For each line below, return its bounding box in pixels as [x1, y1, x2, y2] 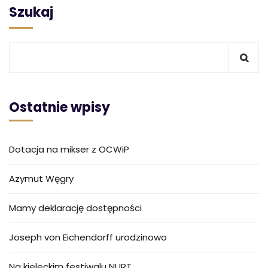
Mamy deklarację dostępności [9, 202, 142, 215]
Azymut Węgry [9, 172, 74, 185]
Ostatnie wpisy [9, 98, 110, 117]
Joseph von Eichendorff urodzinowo [9, 231, 167, 244]
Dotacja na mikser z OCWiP [9, 143, 129, 156]
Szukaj [9, 3, 53, 22]
